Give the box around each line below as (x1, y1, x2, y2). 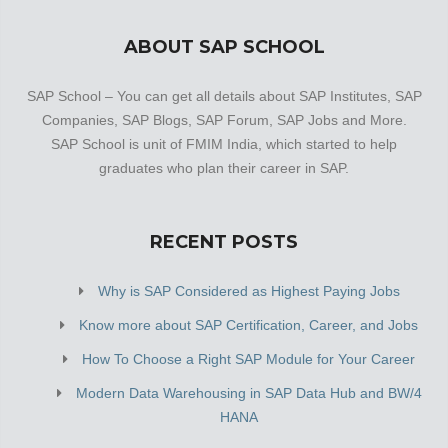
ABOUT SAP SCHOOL (123, 36, 325, 58)
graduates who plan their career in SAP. (99, 160, 349, 176)
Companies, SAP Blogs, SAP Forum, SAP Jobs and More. (41, 112, 407, 128)
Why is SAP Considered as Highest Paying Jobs (97, 283, 400, 299)
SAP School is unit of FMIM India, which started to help (51, 136, 397, 152)
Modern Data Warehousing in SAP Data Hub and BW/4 (75, 385, 422, 401)
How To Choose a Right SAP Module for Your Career (82, 351, 415, 367)
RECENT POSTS (150, 231, 298, 253)
